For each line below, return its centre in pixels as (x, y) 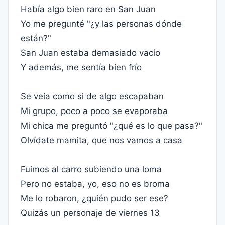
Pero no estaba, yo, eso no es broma (95, 184)
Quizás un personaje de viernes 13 (90, 213)
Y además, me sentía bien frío (81, 67)
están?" (36, 38)
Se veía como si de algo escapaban (92, 96)
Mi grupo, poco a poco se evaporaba (94, 111)
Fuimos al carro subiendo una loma (91, 169)
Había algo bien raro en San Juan (88, 9)
